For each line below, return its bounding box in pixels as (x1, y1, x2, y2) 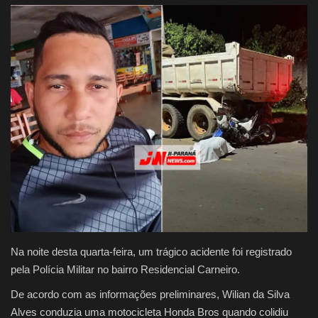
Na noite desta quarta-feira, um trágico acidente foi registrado (11, 246, 292, 258)
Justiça (11, 18, 45, 33)
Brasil (11, 54, 40, 70)
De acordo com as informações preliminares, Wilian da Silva (11, 288, 290, 301)
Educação (11, 90, 62, 106)
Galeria (11, 126, 49, 142)
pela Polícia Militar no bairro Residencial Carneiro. (11, 263, 240, 276)
